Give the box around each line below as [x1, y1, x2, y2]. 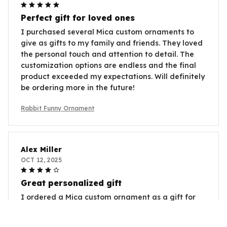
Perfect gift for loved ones [21, 12, 135, 23]
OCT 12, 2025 [21, 156, 62, 164]
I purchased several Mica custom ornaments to [21, 27, 194, 36]
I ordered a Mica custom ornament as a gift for [21, 192, 196, 202]
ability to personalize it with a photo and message [21, 214, 205, 224]
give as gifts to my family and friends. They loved [21, 38, 203, 48]
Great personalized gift [21, 177, 122, 188]
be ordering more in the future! [21, 83, 135, 92]
